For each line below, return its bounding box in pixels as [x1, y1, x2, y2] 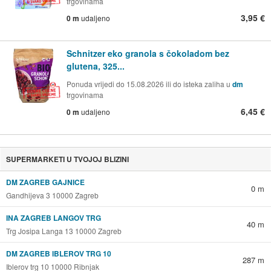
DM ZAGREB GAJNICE [5, 176, 85, 188]
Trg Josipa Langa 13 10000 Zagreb [5, 225, 122, 236]
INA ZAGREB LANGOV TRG [5, 212, 101, 223]
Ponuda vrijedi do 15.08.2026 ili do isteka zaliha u [67, 78, 232, 89]
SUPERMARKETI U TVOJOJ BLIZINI [5, 153, 129, 165]
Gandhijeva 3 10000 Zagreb [5, 189, 99, 200]
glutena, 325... [67, 59, 125, 72]
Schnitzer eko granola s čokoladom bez [67, 47, 229, 59]
